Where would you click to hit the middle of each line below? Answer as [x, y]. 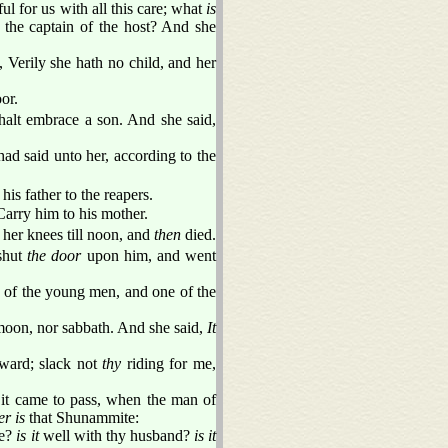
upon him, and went [149, 255]
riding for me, [169, 363]
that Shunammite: [82, 417]
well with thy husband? [116, 435]
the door [54, 255]
